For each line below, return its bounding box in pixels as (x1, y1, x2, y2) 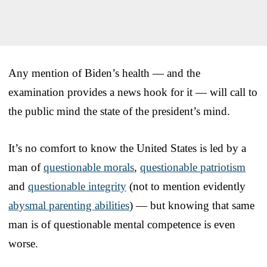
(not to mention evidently (126, 179, 246, 193)
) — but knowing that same (129, 198, 254, 212)
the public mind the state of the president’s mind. (8, 104, 230, 117)
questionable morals (44, 160, 134, 173)
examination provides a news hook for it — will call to (8, 85, 257, 98)
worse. (8, 237, 38, 250)
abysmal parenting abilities (8, 198, 129, 212)
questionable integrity (28, 179, 126, 193)
